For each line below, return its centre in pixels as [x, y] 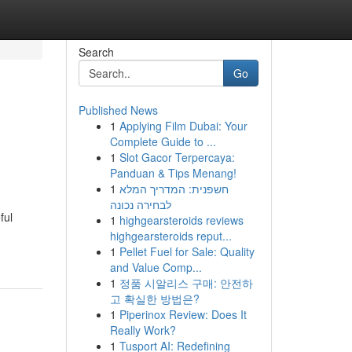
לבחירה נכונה [140, 204]
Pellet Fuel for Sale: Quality [187, 251]
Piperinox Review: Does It [183, 314]
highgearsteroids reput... [170, 236]
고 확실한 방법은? [154, 299]
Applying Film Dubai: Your [183, 126]
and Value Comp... [156, 267]
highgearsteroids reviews [181, 220]
